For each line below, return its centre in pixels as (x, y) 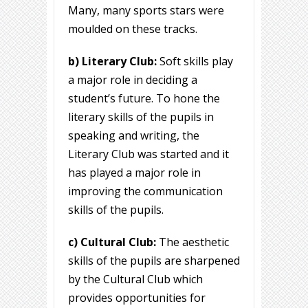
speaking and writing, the (134, 136)
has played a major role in (134, 173)
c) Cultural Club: (112, 242)
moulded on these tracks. (133, 29)
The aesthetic (192, 242)
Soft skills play (195, 62)
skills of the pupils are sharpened (154, 261)
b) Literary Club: (112, 62)
